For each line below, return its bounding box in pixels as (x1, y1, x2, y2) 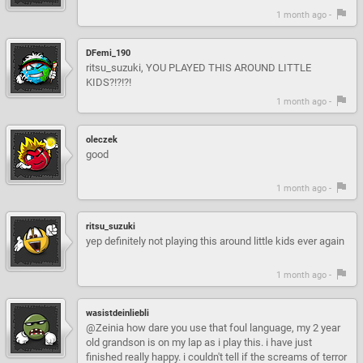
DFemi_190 (86, 47, 130, 58)
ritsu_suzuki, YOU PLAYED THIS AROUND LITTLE (86, 61, 311, 74)
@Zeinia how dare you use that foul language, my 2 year (86, 321, 340, 334)
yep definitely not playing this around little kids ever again (86, 234, 344, 247)
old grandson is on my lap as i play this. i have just (86, 335, 312, 348)
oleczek (86, 134, 117, 145)
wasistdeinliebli (86, 307, 149, 318)
